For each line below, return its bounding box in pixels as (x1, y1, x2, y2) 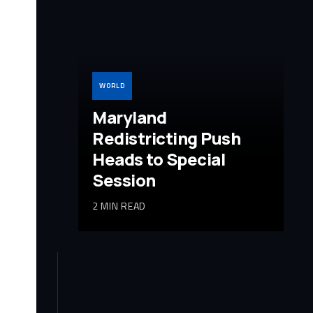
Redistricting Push (92, 126, 241, 150)
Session (92, 168, 156, 191)
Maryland (92, 105, 167, 129)
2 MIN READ (92, 198, 146, 213)
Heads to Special (92, 147, 226, 170)
